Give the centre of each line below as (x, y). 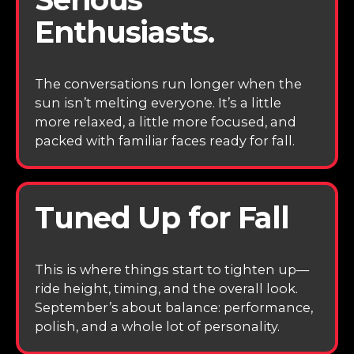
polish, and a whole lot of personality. (158, 326)
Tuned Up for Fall (162, 217)
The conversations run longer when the (169, 84)
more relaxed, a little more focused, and (166, 122)
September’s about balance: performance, (174, 307)
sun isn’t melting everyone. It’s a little (158, 103)
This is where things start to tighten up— (172, 269)
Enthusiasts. (124, 32)
